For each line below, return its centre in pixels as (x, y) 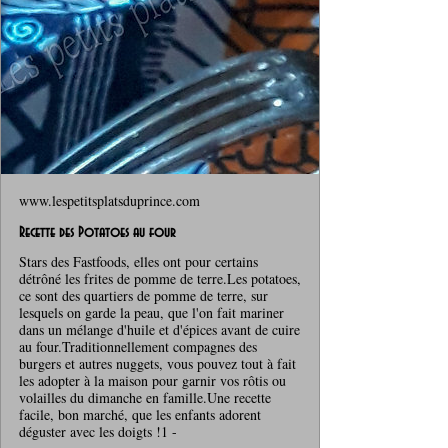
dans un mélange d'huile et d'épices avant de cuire (159, 329)
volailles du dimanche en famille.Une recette (145, 397)
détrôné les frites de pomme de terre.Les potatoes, (160, 278)
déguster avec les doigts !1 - (98, 431)
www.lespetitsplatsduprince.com (109, 200)
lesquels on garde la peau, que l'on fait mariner (151, 312)
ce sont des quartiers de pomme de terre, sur (143, 295)
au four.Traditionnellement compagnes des (138, 346)
